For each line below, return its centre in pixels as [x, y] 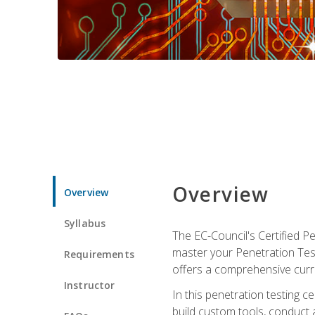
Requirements [99, 254]
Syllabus [85, 223]
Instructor [90, 285]
